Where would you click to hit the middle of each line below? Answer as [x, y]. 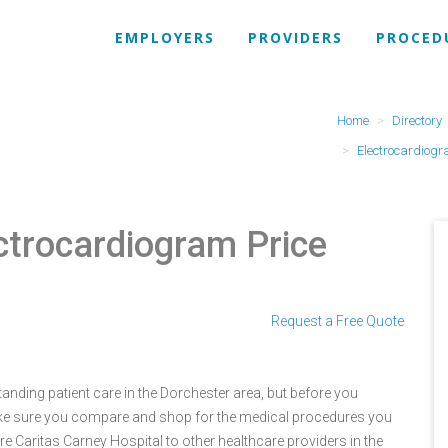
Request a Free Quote [337, 321]
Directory [416, 120]
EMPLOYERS [165, 37]
